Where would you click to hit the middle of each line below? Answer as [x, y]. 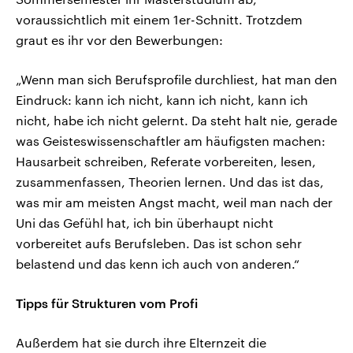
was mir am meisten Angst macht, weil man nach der [174, 203]
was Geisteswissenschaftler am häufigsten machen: [171, 141]
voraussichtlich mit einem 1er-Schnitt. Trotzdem [159, 20]
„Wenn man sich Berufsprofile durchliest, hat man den [176, 80]
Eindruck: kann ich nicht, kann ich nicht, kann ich [162, 100]
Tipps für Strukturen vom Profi [107, 303]
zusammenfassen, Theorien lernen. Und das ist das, [170, 182]
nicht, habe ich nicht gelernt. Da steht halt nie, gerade [176, 121]
